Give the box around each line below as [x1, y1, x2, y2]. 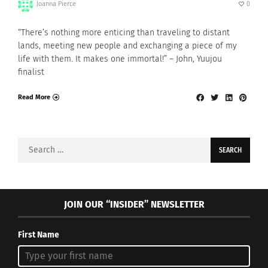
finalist [18, 66, 44, 77]
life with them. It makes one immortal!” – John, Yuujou [18, 53, 222, 64]
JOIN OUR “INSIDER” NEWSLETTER [63, 197, 205, 211]
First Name [18, 229, 59, 240]
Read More [18, 93, 50, 102]
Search [17, 139, 44, 150]
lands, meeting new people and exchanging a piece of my [18, 40, 237, 51]
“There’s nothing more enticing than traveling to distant [18, 27, 230, 38]
